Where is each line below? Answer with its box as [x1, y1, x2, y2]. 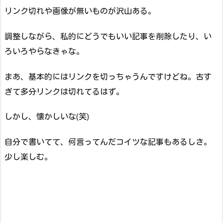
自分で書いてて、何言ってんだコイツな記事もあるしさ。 [4, 136, 212, 148]
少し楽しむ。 [4, 151, 52, 163]
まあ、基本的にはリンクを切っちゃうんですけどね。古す [4, 71, 212, 82]
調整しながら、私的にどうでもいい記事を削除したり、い [4, 30, 212, 42]
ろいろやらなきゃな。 [4, 45, 84, 57]
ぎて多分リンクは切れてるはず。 [4, 86, 124, 97]
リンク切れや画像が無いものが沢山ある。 [4, 5, 156, 16]
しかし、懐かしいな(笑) [4, 111, 89, 122]
